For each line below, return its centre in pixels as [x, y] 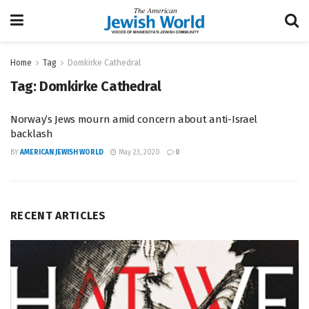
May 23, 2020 [138, 152]
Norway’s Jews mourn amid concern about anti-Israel [134, 119]
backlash [32, 134]
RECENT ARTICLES [58, 216]
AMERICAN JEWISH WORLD [62, 152]
